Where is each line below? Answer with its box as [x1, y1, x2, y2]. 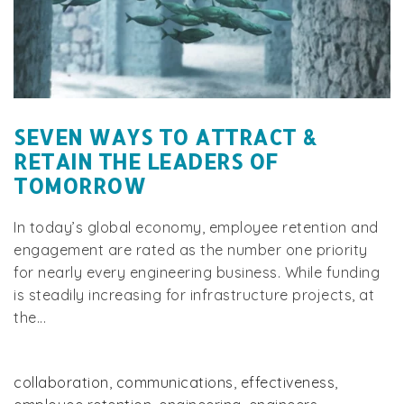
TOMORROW [14, 171, 145, 199]
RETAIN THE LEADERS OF [14, 147, 278, 175]
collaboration [14, 373, 109, 392]
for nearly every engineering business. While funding [14, 263, 380, 282]
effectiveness [240, 373, 335, 392]
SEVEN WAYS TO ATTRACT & [14, 123, 317, 151]
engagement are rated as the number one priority [14, 241, 368, 260]
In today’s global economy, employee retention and [14, 218, 379, 237]
